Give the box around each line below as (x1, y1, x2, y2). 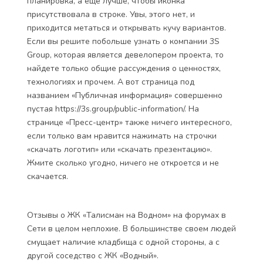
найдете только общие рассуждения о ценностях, (27, 63, 221, 74)
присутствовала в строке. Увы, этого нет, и (27, 9, 195, 20)
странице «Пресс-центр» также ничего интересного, (27, 117, 232, 128)
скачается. (27, 171, 70, 182)
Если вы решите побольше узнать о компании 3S (27, 36, 220, 47)
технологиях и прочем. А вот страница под (27, 76, 194, 87)
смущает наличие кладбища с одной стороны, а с (27, 237, 220, 248)
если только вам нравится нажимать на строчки (27, 130, 217, 141)
